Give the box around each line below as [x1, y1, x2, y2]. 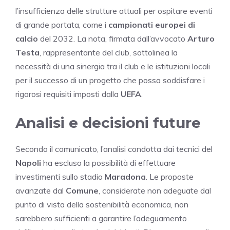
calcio [15, 33, 38, 44]
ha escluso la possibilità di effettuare [41, 157, 176, 168]
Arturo [187, 33, 215, 44]
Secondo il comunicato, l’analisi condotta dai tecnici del [15, 143, 213, 154]
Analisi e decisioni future [15, 113, 201, 131]
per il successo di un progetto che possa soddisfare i [15, 74, 205, 85]
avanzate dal [15, 185, 66, 196]
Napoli [15, 157, 41, 168]
